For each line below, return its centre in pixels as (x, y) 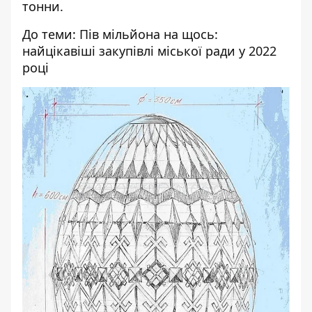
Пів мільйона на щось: (149, 34)
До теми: (51, 34)
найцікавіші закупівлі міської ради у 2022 (149, 51)
